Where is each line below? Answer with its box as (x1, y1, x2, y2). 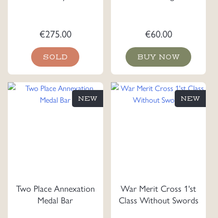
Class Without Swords (118, 193, 199, 206)
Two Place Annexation (16, 182, 95, 194)
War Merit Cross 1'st (121, 182, 196, 194)
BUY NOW (137, 52, 180, 61)
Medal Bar (37, 193, 73, 206)
